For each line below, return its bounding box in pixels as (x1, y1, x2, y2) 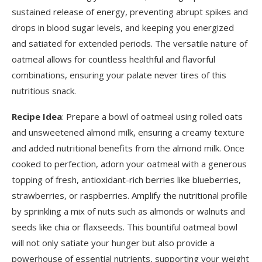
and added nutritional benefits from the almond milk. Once (12, 142, 244, 154)
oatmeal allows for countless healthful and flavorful (12, 53, 215, 65)
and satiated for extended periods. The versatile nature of (12, 37, 247, 50)
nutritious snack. (12, 85, 76, 97)
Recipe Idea (12, 111, 62, 123)
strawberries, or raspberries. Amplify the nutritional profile (12, 189, 247, 202)
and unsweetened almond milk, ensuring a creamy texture (12, 126, 244, 139)
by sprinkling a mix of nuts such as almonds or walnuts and (12, 205, 245, 218)
